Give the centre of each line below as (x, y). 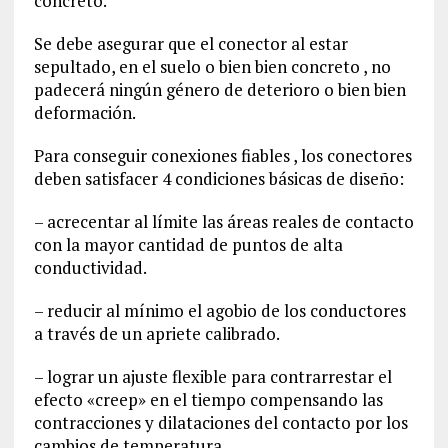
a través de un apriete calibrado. (156, 333)
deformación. (84, 112)
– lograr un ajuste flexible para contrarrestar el (212, 376)
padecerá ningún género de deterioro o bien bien (219, 89)
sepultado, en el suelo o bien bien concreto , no (212, 66)
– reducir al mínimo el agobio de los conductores (219, 310)
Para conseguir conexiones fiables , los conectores (222, 155)
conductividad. (90, 267)
